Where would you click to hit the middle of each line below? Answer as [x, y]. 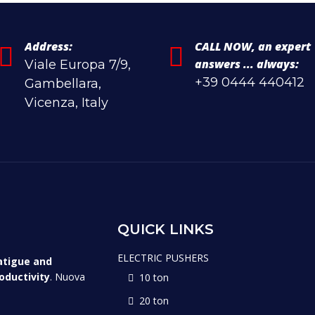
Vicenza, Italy [66, 102]
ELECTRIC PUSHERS [163, 257]
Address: [48, 46]
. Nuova [67, 276]
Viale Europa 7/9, [77, 64]
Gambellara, [63, 83]
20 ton [154, 300]
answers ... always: [247, 64]
